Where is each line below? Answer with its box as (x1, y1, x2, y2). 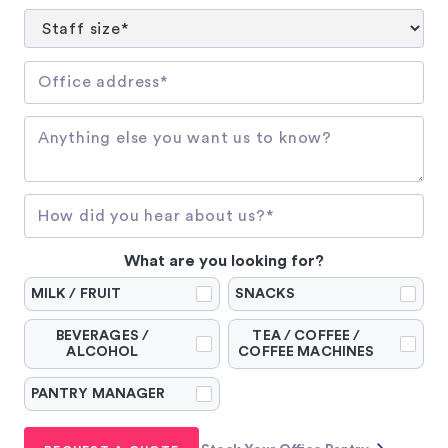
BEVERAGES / (55, 329, 150, 344)
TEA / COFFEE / (252, 329, 361, 344)
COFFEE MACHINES (238, 345, 375, 360)
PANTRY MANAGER (30, 387, 166, 402)
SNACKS (234, 287, 296, 302)
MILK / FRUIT (30, 287, 122, 302)
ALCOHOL (66, 345, 139, 360)
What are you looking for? (124, 253, 324, 270)
